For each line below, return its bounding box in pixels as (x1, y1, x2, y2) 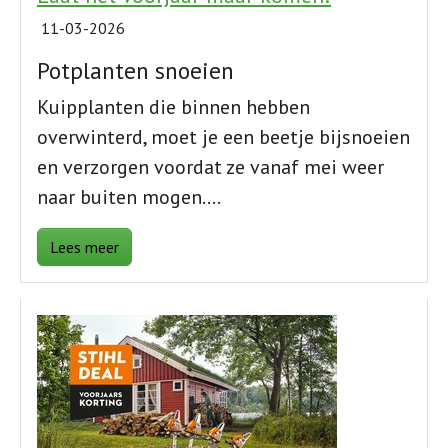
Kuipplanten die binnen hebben (37, 94, 310, 121)
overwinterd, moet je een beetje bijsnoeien (37, 124, 410, 151)
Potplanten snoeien (37, 55, 234, 86)
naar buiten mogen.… (37, 184, 221, 211)
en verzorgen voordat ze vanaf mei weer (37, 154, 384, 181)
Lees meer (50, 237, 119, 258)
